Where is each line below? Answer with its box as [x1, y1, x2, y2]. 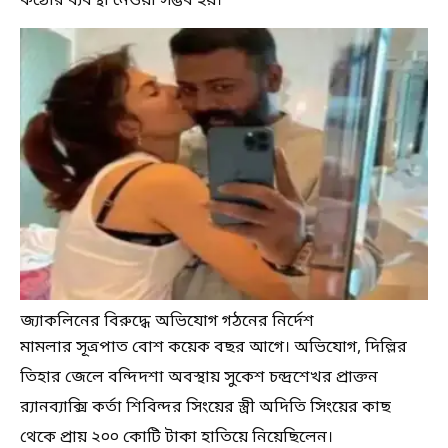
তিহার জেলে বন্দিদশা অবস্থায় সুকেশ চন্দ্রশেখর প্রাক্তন [20, 367, 378, 389]
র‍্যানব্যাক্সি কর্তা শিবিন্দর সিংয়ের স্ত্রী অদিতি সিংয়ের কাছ [20, 397, 391, 419]
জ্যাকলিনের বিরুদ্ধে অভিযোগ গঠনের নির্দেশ [20, 311, 314, 333]
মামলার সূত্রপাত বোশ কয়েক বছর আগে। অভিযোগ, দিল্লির [20, 337, 407, 359]
